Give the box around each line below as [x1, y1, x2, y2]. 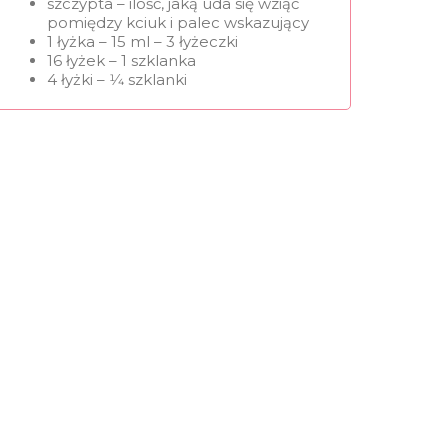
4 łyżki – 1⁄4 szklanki [46, 69, 187, 89]
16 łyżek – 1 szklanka [46, 50, 196, 70]
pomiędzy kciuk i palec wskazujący [46, 12, 309, 32]
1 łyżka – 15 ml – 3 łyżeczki [46, 31, 238, 51]
